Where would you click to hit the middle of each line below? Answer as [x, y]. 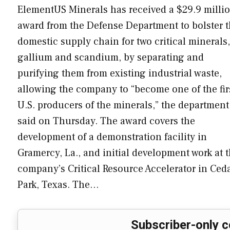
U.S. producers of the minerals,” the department [123, 105]
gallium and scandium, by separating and [111, 57]
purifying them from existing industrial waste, [120, 73]
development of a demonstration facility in [112, 137]
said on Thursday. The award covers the [106, 121]
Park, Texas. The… [58, 185]
